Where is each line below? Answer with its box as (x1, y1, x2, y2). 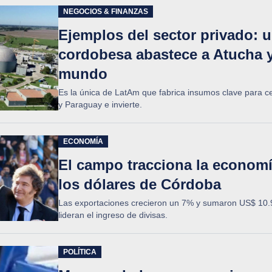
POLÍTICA (63, 248, 97, 256)
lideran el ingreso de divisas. (58, 210, 168, 220)
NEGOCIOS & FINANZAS (63, 7, 148, 16)
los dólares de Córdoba (58, 176, 221, 192)
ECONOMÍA (63, 137, 103, 146)
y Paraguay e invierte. (58, 100, 142, 109)
